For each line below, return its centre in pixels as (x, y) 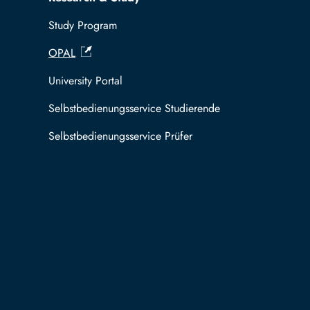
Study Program (83, 26)
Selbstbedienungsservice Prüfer (120, 136)
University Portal (85, 81)
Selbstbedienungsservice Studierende (134, 109)
